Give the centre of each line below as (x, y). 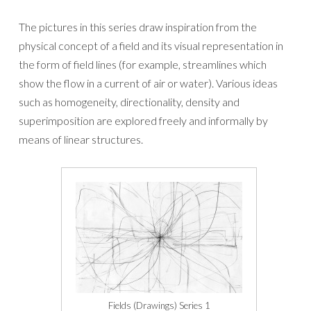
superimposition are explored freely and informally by (143, 121)
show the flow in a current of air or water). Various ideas (148, 83)
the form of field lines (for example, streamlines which (143, 65)
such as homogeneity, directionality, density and (129, 102)
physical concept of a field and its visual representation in (151, 46)
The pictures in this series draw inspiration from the (138, 27)
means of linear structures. (81, 140)
